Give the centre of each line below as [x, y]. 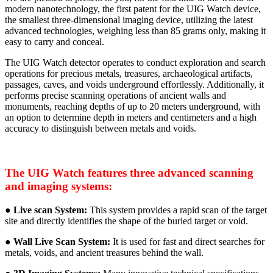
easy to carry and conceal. [55, 42]
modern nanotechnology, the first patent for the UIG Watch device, [133, 9]
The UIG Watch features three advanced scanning [129, 172]
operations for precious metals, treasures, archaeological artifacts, [129, 74]
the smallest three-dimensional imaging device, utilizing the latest [129, 20]
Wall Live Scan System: [62, 241]
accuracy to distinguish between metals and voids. [101, 129]
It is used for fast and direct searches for [187, 241]
